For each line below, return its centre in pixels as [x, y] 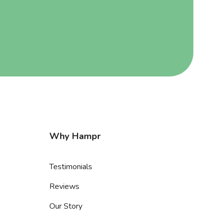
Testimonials [71, 167]
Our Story [66, 206]
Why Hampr [75, 136]
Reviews [64, 186]
